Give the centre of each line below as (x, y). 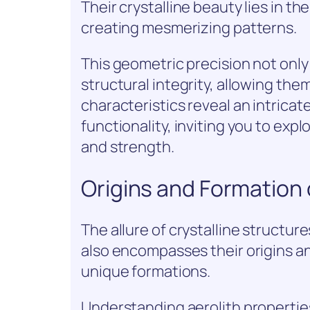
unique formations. (146, 271)
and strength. (128, 147)
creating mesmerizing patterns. (189, 28)
